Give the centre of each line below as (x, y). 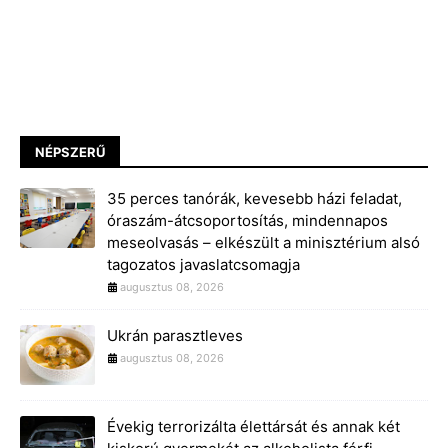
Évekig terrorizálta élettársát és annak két (253, 426)
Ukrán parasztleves (175, 335)
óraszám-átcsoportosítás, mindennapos (247, 220)
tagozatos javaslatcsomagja (203, 264)
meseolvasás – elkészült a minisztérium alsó (263, 242)
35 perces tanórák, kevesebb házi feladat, (254, 198)
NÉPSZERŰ (70, 151)
